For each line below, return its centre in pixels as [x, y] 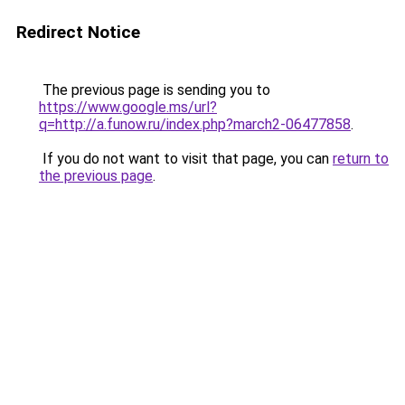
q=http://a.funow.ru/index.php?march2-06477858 [195, 124]
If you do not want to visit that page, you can [186, 159]
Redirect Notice [78, 32]
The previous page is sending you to [155, 90]
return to [361, 159]
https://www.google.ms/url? [128, 107]
